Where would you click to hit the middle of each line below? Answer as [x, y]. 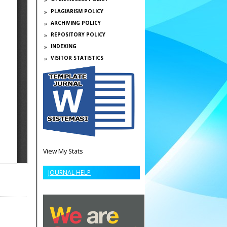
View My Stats [63, 152]
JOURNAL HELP [69, 173]
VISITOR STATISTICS [77, 58]
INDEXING [63, 46]
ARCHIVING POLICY [75, 23]
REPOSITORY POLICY [78, 34]
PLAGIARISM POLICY [77, 11]
